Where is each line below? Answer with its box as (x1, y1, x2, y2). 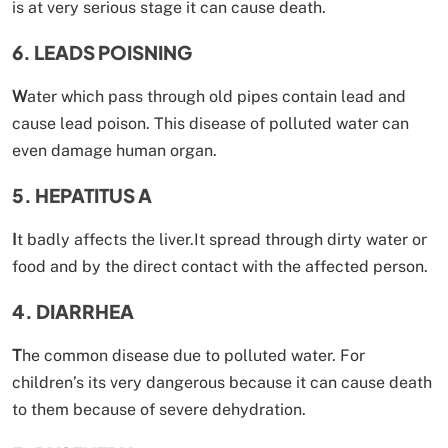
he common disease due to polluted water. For (22, 345, 365, 365)
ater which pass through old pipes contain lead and (27, 86, 406, 106)
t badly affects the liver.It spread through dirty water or (17, 229, 427, 249)
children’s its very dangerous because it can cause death (12, 372, 432, 392)
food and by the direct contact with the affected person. (12, 256, 428, 276)
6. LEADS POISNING (12, 39, 192, 64)
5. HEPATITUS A (12, 182, 152, 207)
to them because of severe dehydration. (12, 399, 306, 419)
